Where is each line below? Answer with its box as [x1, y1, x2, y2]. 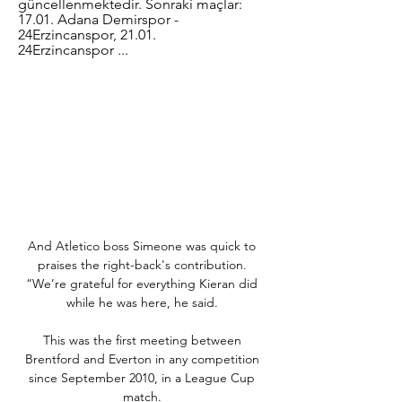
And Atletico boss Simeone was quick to [28, 237, 256, 254]
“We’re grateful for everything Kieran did [26, 275, 258, 292]
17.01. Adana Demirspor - [18, 11, 179, 28]
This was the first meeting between [42, 331, 241, 348]
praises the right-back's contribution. [37, 256, 247, 273]
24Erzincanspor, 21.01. [18, 26, 156, 43]
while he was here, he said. [66, 293, 222, 310]
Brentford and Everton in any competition [24, 350, 259, 367]
